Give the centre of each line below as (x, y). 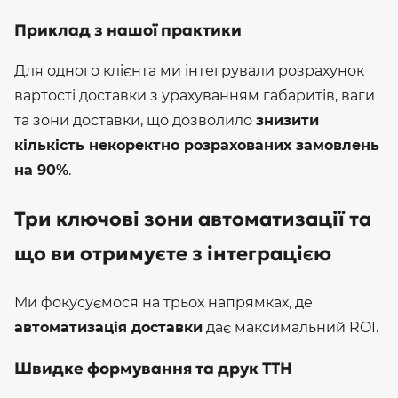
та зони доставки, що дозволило (135, 120)
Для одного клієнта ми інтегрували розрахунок (189, 70)
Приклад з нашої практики (128, 29)
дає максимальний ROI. (291, 327)
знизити (287, 120)
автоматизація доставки (108, 327)
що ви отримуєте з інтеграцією (173, 254)
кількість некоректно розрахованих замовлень (197, 145)
